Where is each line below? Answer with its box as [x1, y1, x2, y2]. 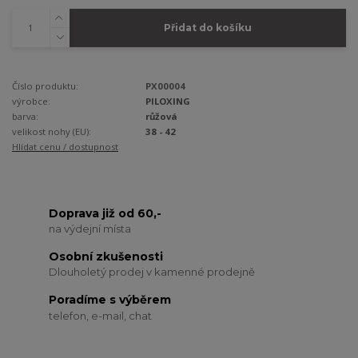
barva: [12, 110, 38, 123]
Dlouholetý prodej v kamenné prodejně [49, 265, 256, 279]
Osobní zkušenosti [49, 249, 164, 264]
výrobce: [12, 95, 50, 108]
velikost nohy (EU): [12, 125, 91, 138]
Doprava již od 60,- [49, 205, 162, 221]
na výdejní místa [49, 222, 132, 236]
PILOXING [145, 95, 191, 108]
